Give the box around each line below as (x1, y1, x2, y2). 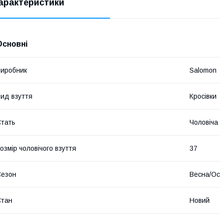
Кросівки (190, 92, 217, 100)
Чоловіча (190, 118, 218, 126)
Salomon (190, 66, 217, 74)
